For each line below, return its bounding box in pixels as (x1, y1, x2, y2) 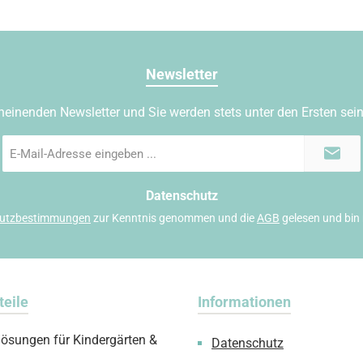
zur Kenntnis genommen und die (91, 211, 257, 224)
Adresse (2, 171, 43, 184)
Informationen (198, 293, 291, 310)
